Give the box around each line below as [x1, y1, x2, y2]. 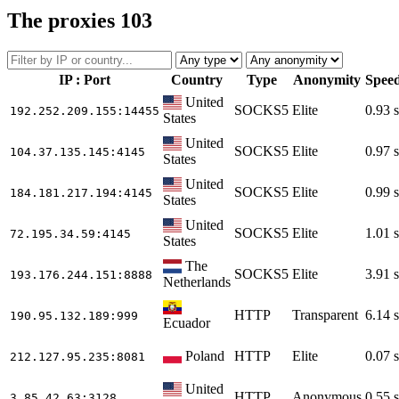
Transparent [292, 306, 358, 322]
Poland [185, 347, 225, 363]
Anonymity [293, 71, 361, 87]
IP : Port [59, 71, 110, 87]
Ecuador [163, 314, 210, 330]
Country [171, 71, 223, 87]
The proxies [7, 8, 120, 32]
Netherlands [163, 273, 231, 289]
